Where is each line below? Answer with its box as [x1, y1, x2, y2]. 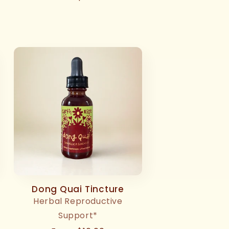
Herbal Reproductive [33, 195, 123, 207]
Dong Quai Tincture [31, 183, 125, 195]
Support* [58, 210, 98, 221]
